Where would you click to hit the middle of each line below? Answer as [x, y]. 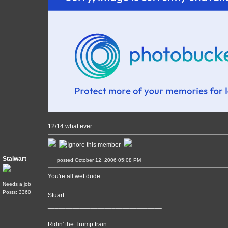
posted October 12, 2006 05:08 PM [104, 160]
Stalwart [15, 159]
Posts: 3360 [17, 192]
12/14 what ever [70, 126]
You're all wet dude [74, 176]
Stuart [56, 195]
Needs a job [17, 184]
